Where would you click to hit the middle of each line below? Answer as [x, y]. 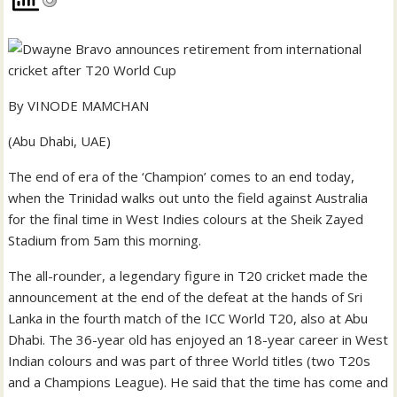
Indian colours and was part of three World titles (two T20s [190, 361]
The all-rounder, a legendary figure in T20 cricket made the [188, 276]
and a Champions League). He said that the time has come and [198, 382]
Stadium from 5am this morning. [105, 240]
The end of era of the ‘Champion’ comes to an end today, [182, 176]
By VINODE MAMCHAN [79, 105]
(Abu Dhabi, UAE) [60, 141]
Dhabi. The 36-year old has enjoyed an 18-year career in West [198, 339]
